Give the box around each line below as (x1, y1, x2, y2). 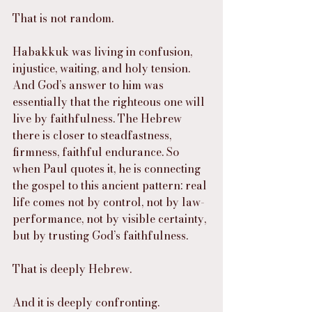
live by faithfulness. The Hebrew (13, 110, 185, 127)
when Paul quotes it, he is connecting (13, 160, 203, 178)
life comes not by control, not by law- (13, 194, 205, 211)
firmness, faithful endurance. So (13, 143, 182, 161)
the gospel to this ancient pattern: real (13, 177, 210, 194)
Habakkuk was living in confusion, (13, 43, 195, 61)
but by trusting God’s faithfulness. (13, 227, 188, 244)
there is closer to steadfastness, (13, 127, 174, 144)
